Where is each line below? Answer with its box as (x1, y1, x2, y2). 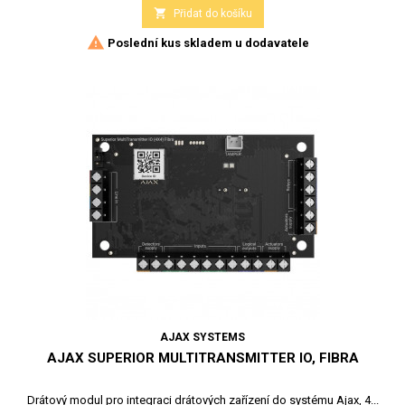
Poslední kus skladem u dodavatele (105, 35, 309, 50)
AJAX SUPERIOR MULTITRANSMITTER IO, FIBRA (46, 349, 359, 366)
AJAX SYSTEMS (160, 330, 245, 344)
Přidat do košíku (173, 6, 252, 20)
